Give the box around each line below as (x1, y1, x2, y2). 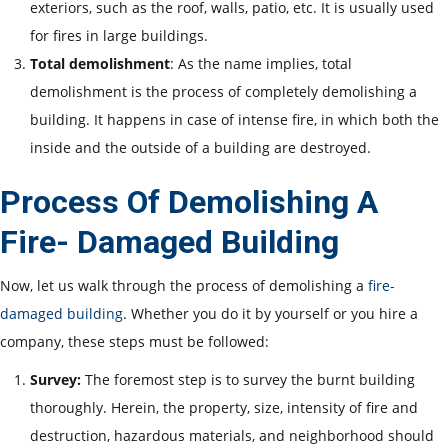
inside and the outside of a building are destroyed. (30, 137, 371, 157)
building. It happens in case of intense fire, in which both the (30, 109, 439, 129)
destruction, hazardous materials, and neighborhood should (30, 425, 434, 445)
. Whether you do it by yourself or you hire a (123, 303, 418, 323)
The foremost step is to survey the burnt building (85, 369, 415, 389)
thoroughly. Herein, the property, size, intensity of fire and (30, 397, 418, 417)
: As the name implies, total (170, 53, 352, 73)
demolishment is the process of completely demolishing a (30, 81, 417, 101)
